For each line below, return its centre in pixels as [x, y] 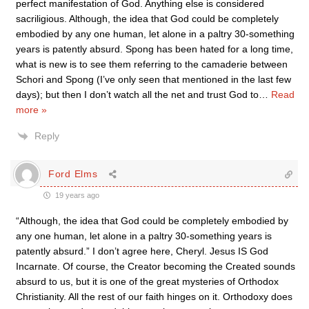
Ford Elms [73, 174]
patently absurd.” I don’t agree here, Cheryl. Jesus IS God [142, 251]
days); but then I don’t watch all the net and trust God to [137, 94]
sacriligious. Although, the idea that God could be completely [147, 18]
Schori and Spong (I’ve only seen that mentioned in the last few [153, 79]
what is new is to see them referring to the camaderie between [152, 64]
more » [31, 109]
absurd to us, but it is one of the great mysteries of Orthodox [147, 281]
